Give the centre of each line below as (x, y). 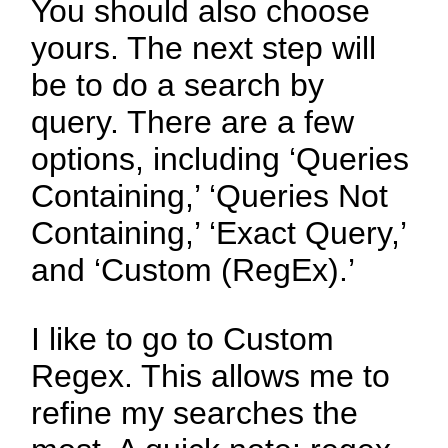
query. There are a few (193, 122)
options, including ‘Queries (220, 159)
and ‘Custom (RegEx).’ (193, 270)
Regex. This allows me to (211, 376)
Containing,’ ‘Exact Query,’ (219, 233)
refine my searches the (195, 413)
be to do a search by (178, 85)
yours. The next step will (204, 48)
